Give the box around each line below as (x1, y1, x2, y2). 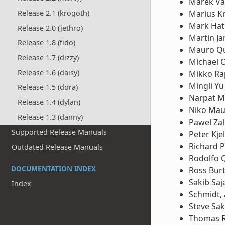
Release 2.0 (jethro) (17, 23, 83, 33)
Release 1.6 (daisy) (17, 67, 79, 77)
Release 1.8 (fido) (17, 38, 75, 48)
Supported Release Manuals (12, 127, 107, 137)
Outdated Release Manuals (12, 142, 103, 152)
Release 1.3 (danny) (17, 112, 83, 122)
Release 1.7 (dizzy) (17, 52, 79, 62)
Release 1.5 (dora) (17, 82, 78, 92)
